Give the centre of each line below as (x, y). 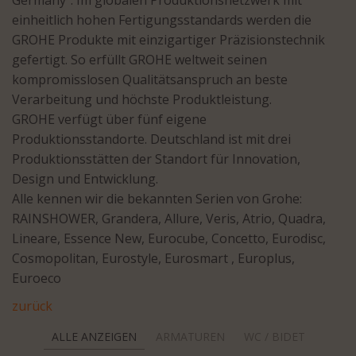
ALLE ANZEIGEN (94, 337)
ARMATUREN (190, 337)
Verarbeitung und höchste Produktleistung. (142, 99)
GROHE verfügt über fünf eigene (109, 119)
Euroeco (37, 278)
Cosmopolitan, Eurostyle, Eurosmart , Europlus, (153, 258)
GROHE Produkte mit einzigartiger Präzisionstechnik (168, 40)
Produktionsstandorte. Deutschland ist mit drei (151, 139)
